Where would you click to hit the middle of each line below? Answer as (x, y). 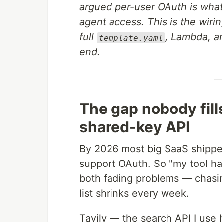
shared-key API (135, 127)
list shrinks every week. (134, 194)
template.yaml (131, 38)
